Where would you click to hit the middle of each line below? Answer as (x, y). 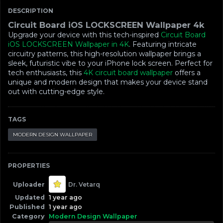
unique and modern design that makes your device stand (108, 82)
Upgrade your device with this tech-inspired (84, 35)
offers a (187, 73)
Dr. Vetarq (84, 184)
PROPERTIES (29, 166)
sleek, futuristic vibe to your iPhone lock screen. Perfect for (110, 63)
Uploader (29, 184)
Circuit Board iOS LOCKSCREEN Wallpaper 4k (106, 25)
